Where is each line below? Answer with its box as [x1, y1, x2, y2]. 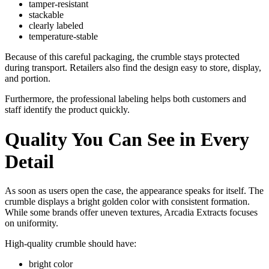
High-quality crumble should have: [5, 238, 136, 249]
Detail [5, 150, 54, 172]
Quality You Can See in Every [5, 128, 249, 150]
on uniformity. [5, 218, 58, 229]
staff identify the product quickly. [5, 104, 130, 115]
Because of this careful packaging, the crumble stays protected [5, 52, 240, 62]
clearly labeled [29, 20, 83, 31]
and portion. [5, 73, 50, 84]
